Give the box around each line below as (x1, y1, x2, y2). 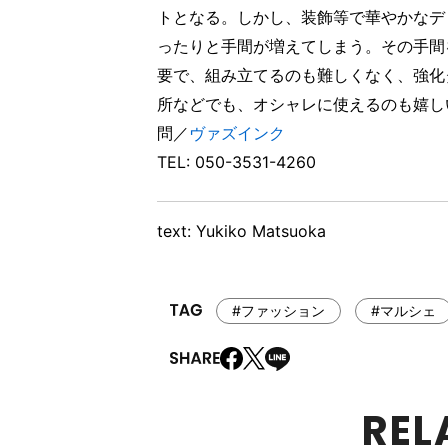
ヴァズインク (189, 123, 285, 144)
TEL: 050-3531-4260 (157, 152, 316, 173)
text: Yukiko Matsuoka (157, 221, 326, 242)
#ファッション (231, 301, 325, 319)
